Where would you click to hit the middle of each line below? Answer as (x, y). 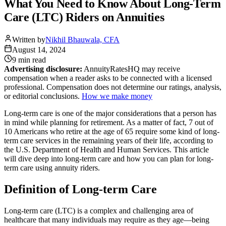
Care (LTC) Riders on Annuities (84, 17)
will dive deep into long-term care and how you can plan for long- (109, 158)
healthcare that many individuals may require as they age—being (107, 219)
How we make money (117, 96)
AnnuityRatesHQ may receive (132, 69)
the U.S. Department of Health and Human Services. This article (106, 149)
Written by (29, 39)
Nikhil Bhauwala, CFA (82, 39)
